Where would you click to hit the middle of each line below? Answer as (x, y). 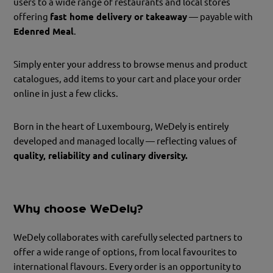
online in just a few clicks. (66, 93)
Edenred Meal (44, 31)
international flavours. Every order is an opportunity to (128, 266)
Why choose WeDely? (79, 209)
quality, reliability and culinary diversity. (101, 155)
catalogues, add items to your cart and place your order (128, 79)
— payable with (220, 16)
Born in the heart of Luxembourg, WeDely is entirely (121, 126)
